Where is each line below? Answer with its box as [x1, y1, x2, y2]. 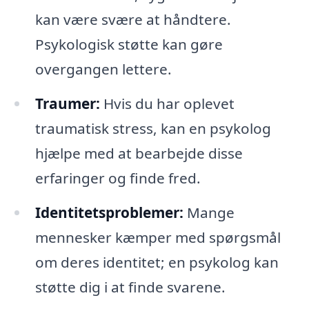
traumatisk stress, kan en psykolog [34, 119, 271, 139]
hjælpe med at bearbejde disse [34, 143, 243, 163]
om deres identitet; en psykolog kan [34, 252, 279, 272]
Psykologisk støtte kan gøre [34, 34, 223, 54]
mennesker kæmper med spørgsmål [34, 228, 281, 248]
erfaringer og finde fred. [34, 168, 201, 188]
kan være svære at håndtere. [34, 10, 231, 30]
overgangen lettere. [34, 59, 172, 79]
